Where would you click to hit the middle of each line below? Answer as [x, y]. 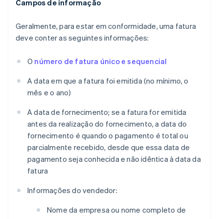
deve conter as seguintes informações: [82, 38]
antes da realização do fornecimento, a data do [107, 124]
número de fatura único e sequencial [101, 61]
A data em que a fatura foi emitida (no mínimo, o [108, 81]
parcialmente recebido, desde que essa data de [109, 147]
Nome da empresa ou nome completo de [116, 210]
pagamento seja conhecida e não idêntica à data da [114, 159]
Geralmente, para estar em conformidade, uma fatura [106, 26]
